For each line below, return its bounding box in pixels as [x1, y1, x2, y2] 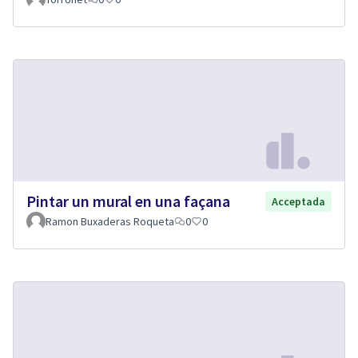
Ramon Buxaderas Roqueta [46, 214, 174, 229]
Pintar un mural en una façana [26, 191, 230, 212]
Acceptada [272, 194, 325, 209]
